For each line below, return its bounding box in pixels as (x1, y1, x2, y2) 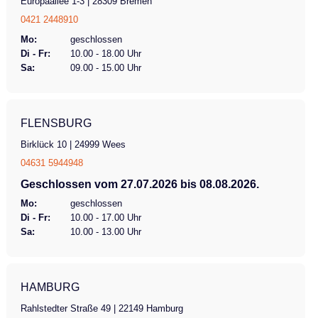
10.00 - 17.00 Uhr (70, 212, 141, 223)
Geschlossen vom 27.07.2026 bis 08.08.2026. (20, 177, 259, 190)
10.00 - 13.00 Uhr (70, 226, 141, 237)
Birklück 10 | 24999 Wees (20, 138, 126, 150)
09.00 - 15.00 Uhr (70, 62, 141, 73)
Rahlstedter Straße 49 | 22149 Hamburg (20, 302, 183, 314)
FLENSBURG (20, 116, 92, 129)
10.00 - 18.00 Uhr (70, 48, 141, 59)
